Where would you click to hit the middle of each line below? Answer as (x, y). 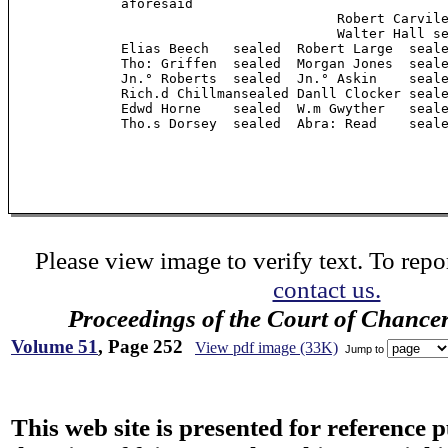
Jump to (364, 348)
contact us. (326, 289)
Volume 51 (54, 346)
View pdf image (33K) (266, 347)
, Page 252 (140, 346)
